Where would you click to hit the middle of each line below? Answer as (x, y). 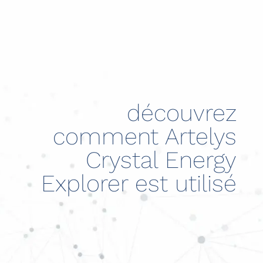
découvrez (182, 113)
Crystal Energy (161, 160)
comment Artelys (145, 137)
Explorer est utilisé (139, 184)
